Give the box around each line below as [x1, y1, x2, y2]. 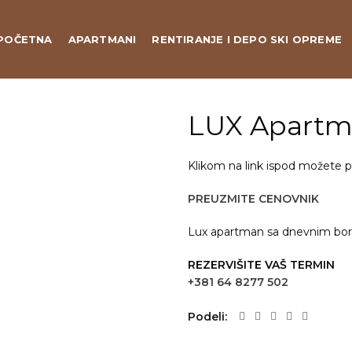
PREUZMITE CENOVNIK [188, 192, 319, 206]
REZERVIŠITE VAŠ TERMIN [188, 258, 335, 272]
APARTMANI [68, 32, 137, 46]
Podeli [188, 310, 225, 324]
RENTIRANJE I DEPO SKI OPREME [152, 32, 342, 46]
